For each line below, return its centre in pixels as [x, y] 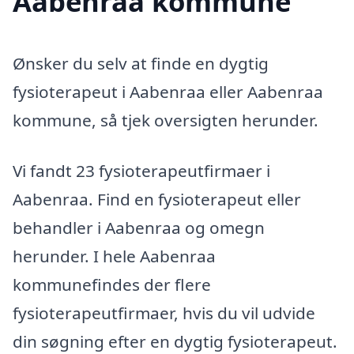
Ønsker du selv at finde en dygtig [141, 64]
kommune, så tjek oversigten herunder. [166, 121]
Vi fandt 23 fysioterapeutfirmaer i [141, 170]
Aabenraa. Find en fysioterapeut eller [157, 199]
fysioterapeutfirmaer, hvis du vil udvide [164, 313]
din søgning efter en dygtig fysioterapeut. [175, 341]
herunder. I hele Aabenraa [114, 256]
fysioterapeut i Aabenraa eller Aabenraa [168, 92]
